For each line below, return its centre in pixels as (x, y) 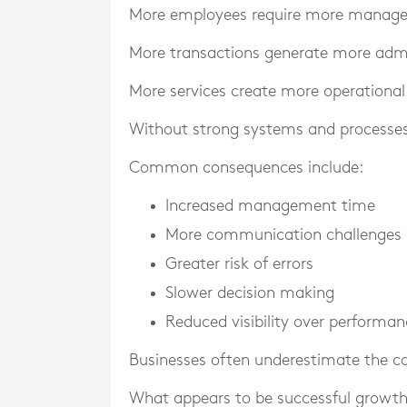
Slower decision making (250, 293)
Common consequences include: (246, 168)
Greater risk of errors (239, 264)
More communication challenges (283, 235)
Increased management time (270, 206)
